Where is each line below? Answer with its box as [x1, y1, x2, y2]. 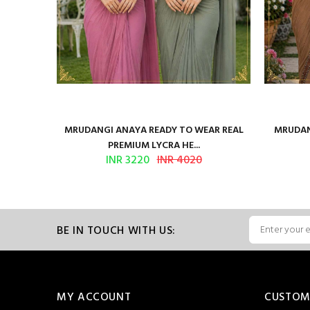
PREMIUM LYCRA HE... [107, 138, 200, 154]
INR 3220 [105, 152, 149, 170]
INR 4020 [156, 152, 202, 170]
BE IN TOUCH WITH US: [57, 221, 176, 240]
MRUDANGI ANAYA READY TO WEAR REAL [64, 122, 244, 138]
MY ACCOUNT [57, 289, 131, 307]
